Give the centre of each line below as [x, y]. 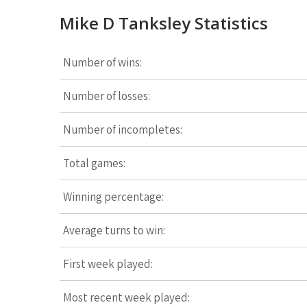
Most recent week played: [126, 297]
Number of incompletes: [123, 130]
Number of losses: [107, 96]
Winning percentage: [113, 197]
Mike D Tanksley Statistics [164, 23]
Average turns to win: [114, 230]
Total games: [94, 163]
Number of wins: [102, 62]
